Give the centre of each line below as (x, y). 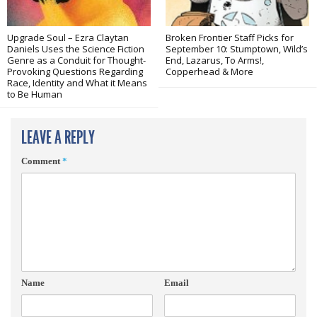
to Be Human (35, 94)
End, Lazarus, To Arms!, (215, 60)
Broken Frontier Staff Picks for (230, 38)
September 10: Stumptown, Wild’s (237, 49)
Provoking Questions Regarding (75, 71)
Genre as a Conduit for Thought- (76, 60)
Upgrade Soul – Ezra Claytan (68, 38)
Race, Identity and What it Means (77, 83)
